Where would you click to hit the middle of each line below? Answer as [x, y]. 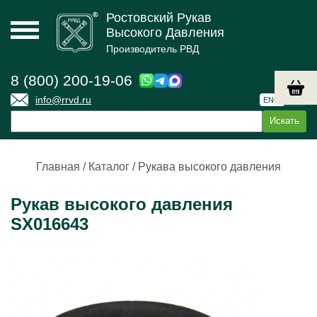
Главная [58, 167]
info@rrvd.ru [63, 100]
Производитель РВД [152, 49]
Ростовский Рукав [159, 18]
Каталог [109, 167]
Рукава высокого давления [209, 167]
